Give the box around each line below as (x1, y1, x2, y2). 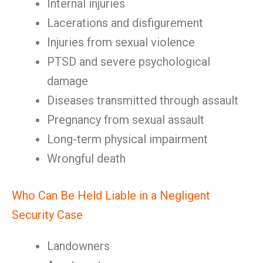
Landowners (47, 239, 110, 253)
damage (47, 74, 88, 88)
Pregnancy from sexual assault (47, 113, 204, 127)
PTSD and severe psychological (47, 55, 210, 69)
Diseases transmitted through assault (47, 93, 238, 107)
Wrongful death (47, 151, 126, 166)
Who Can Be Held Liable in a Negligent (12, 188, 210, 203)
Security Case (12, 208, 83, 222)
